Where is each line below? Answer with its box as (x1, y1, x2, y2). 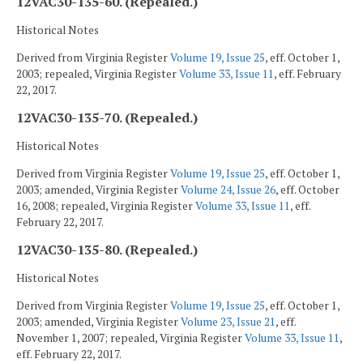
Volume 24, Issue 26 (181, 181, 275, 197)
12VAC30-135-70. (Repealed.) (16, 109, 198, 127)
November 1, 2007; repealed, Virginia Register (16, 330, 245, 345)
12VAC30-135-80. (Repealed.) (16, 241, 198, 259)
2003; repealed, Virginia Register (16, 66, 179, 81)
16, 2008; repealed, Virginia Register (16, 198, 195, 213)
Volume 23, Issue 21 (181, 314, 275, 329)
